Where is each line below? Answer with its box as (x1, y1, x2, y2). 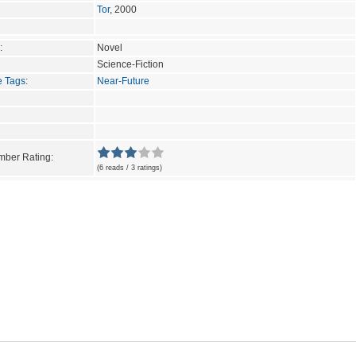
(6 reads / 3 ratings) (97, 163, 162, 172)
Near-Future (97, 75, 149, 87)
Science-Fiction (97, 58, 164, 70)
